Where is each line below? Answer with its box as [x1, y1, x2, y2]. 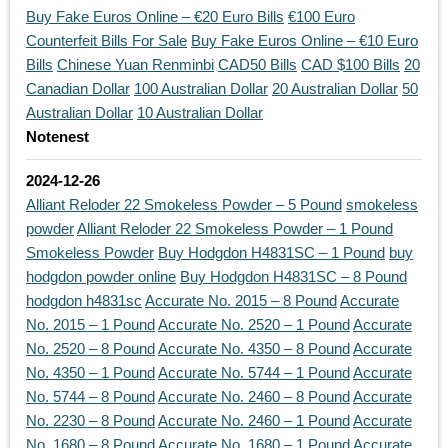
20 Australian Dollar [272, 80, 398, 98]
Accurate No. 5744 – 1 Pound [158, 364, 350, 382]
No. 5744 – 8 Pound [26, 388, 155, 406]
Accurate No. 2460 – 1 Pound [158, 412, 350, 430]
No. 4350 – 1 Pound [26, 364, 155, 382]
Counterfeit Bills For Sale [26, 32, 187, 50]
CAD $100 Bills [301, 56, 400, 74]
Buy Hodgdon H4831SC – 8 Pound [180, 268, 407, 286]
